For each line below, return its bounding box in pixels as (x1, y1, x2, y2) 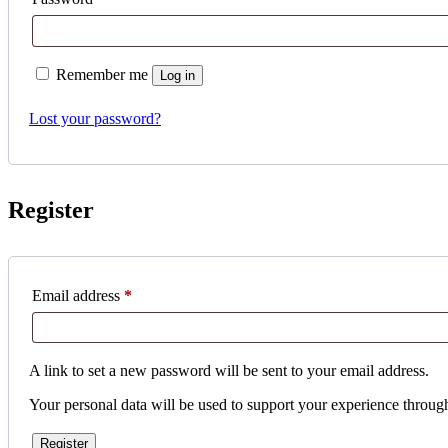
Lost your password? (29, 109, 161, 127)
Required (131, 285, 189, 303)
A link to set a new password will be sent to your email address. (29, 361, 429, 379)
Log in (160, 67, 195, 83)
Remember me (56, 65, 152, 83)
